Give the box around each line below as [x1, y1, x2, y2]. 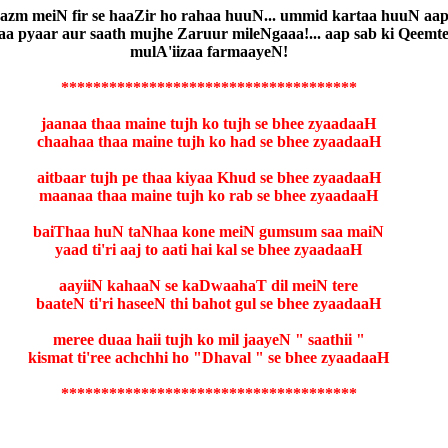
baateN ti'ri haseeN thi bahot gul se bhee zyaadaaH [36, 294, 381, 312]
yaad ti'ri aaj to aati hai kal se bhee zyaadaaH [55, 240, 362, 258]
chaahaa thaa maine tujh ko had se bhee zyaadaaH [36, 132, 381, 150]
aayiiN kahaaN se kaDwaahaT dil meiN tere [59, 276, 358, 294]
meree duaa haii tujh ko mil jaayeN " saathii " [52, 330, 365, 348]
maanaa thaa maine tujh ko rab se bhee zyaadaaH [39, 186, 378, 204]
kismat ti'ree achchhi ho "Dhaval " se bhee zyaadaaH [28, 348, 389, 366]
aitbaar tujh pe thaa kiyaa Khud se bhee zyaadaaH [36, 168, 381, 186]
